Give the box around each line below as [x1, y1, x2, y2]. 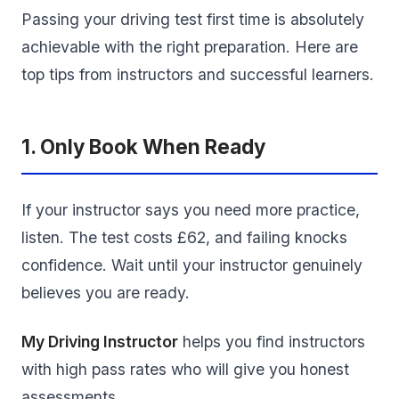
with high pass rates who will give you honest [21, 360, 349, 379]
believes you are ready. [21, 283, 190, 303]
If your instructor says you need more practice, [21, 200, 360, 220]
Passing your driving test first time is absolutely [21, 10, 364, 29]
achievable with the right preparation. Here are [21, 37, 358, 57]
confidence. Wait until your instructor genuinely [21, 256, 362, 275]
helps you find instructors [178, 332, 365, 352]
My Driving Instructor [21, 332, 178, 352]
